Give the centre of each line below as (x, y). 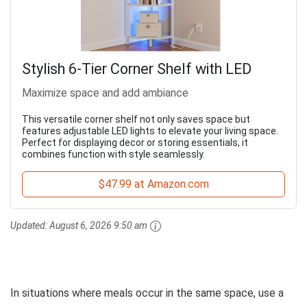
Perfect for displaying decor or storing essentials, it (135, 142)
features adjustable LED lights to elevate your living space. (150, 131)
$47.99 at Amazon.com (153, 184)
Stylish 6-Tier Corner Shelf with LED (137, 69)
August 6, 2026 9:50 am (98, 225)
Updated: (30, 225)
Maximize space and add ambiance (105, 93)
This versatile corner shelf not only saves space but (136, 119)
